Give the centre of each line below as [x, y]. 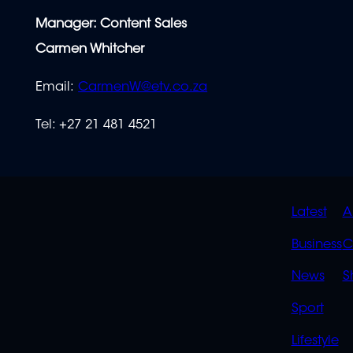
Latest [309, 213]
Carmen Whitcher [90, 49]
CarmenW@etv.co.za [143, 88]
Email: [57, 88]
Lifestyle [315, 341]
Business [316, 245]
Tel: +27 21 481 [82, 126]
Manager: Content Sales [111, 24]
